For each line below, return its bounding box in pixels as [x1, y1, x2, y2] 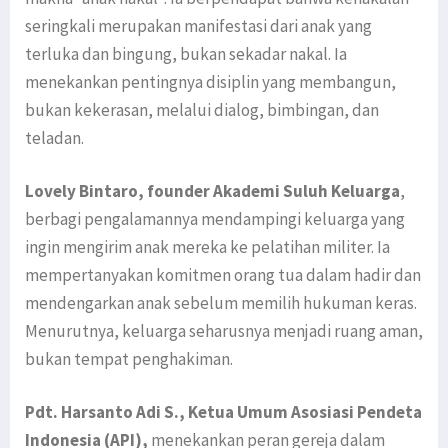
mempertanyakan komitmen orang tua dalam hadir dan [25, 263, 421, 286]
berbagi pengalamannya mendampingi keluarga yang [25, 207, 405, 230]
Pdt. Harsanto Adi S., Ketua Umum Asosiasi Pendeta [25, 400, 422, 423]
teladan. [25, 126, 84, 149]
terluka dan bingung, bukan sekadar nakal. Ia [25, 42, 347, 65]
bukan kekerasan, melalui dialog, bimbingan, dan [25, 98, 379, 121]
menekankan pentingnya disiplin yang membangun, [25, 70, 396, 93]
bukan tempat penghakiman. [25, 347, 233, 370]
